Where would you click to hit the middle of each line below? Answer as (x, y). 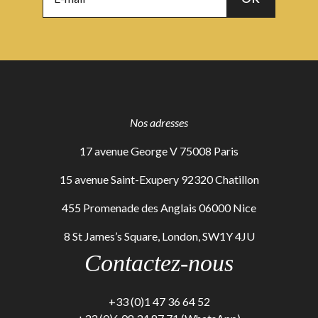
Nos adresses (159, 123)
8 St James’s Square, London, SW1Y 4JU (159, 236)
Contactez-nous (159, 263)
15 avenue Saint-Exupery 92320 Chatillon (159, 180)
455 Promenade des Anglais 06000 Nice (159, 208)
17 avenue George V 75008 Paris (159, 151)
